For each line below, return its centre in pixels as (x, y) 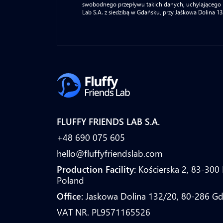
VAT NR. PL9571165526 (104, 212)
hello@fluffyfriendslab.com (110, 153)
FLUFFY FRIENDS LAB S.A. (108, 121)
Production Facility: (96, 169)
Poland (70, 180)
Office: (70, 196)
